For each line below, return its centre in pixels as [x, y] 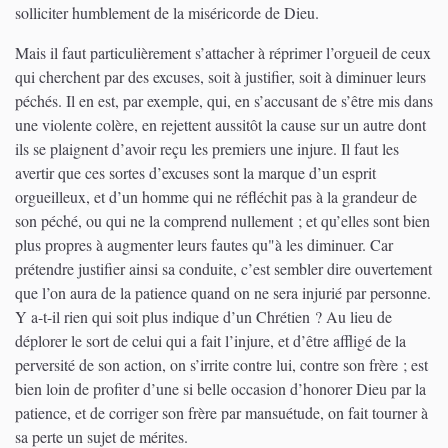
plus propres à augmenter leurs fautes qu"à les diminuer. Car [204, 244]
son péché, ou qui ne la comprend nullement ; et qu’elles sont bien [222, 220]
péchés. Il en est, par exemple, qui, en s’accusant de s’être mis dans [224, 100]
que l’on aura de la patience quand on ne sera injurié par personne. [223, 292]
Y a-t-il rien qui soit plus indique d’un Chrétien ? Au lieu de [203, 316]
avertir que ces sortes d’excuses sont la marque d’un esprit [195, 172]
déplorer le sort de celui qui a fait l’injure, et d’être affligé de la [210, 340]
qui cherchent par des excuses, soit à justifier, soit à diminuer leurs [220, 76]
